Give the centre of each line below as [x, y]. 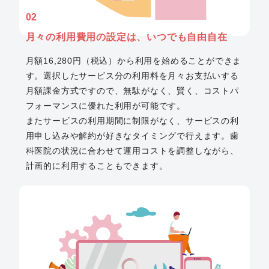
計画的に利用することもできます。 [97, 165]
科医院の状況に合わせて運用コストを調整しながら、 [132, 150]
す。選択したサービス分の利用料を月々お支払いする [132, 75]
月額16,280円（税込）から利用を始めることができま [134, 60]
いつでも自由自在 [187, 37]
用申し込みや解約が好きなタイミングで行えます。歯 [132, 135]
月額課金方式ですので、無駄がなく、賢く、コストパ [132, 90]
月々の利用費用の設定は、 [86, 37]
